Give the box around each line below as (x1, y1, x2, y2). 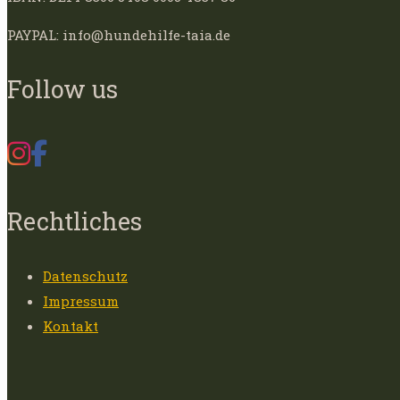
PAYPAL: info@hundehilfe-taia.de (7, 25, 230, 44)
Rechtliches (7, 204, 142, 237)
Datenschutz (43, 266, 128, 285)
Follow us (7, 72, 118, 104)
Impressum (43, 291, 119, 310)
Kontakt (43, 316, 98, 335)
